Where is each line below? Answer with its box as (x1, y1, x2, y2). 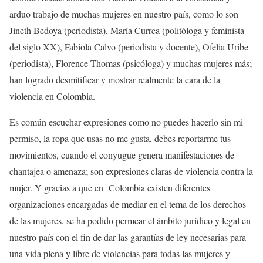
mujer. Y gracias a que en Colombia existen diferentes (9, 181, 210, 194)
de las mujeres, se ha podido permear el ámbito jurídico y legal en (9, 214, 251, 227)
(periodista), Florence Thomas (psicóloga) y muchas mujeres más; (9, 57, 252, 69)
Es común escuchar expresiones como (9, 116, 151, 128)
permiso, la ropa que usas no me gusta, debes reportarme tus (9, 132, 231, 144)
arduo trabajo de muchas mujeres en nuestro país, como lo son (9, 8, 238, 20)
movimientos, (9, 149, 59, 161)
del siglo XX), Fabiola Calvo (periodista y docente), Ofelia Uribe (9, 41, 248, 53)
